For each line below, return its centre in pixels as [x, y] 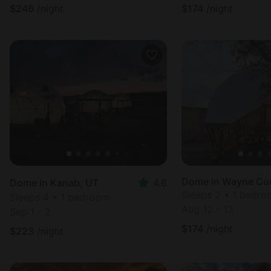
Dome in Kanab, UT [54, 183]
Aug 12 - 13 [207, 209]
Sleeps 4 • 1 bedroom [60, 197]
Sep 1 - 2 [30, 212]
